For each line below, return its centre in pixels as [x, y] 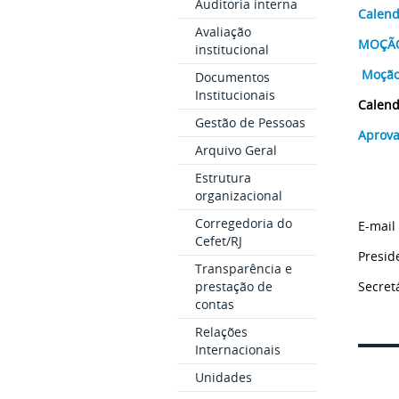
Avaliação [223, 32]
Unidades [223, 377]
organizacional [238, 195]
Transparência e [243, 269]
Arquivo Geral [236, 150]
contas [214, 304]
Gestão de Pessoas [250, 122]
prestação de [233, 286]
